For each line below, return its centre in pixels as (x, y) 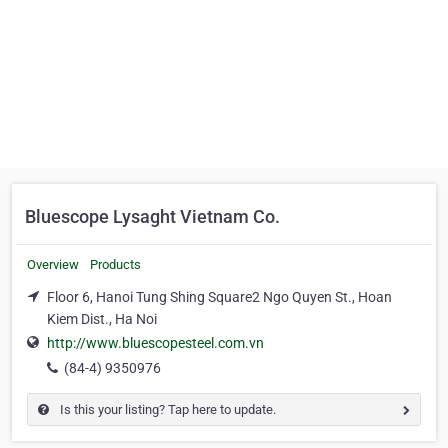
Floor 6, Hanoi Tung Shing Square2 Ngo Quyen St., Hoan (219, 297)
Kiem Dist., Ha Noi (102, 319)
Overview (53, 264)
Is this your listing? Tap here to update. (166, 410)
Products (115, 264)
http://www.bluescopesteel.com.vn (155, 343)
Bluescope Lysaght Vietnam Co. (152, 216)
